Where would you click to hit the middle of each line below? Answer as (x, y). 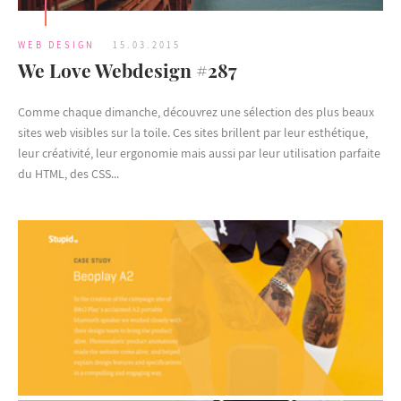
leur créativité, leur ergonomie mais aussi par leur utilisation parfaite (199, 153)
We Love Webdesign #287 (128, 69)
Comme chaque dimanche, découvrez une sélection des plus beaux (196, 111)
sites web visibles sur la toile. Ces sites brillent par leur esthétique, (193, 132)
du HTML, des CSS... (68, 173)
